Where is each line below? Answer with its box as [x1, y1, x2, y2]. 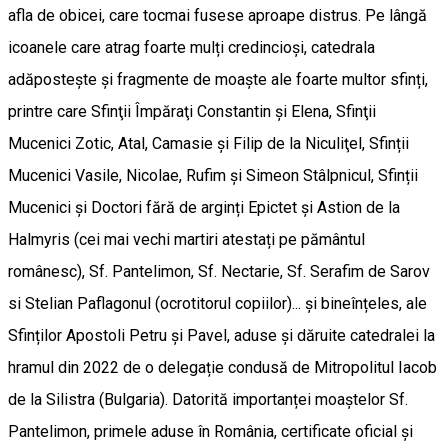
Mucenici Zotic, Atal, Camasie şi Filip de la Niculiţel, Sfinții [8, 133, 409, 153]
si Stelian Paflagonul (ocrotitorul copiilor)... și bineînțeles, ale [8, 293, 427, 313]
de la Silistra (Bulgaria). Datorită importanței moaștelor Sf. [8, 389, 408, 409]
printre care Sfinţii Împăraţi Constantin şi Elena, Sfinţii [8, 101, 376, 121]
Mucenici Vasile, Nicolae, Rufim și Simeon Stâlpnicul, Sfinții [8, 165, 418, 185]
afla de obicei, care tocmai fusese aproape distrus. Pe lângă [8, 5, 427, 25]
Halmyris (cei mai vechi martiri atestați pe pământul [8, 229, 365, 249]
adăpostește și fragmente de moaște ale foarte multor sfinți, [8, 69, 428, 89]
